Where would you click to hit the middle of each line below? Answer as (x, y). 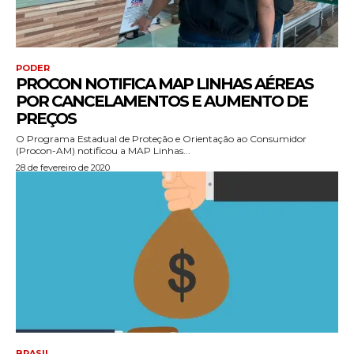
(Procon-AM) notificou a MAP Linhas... (103, 150)
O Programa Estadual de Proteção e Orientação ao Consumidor (161, 138)
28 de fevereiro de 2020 (63, 167)
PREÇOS (46, 118)
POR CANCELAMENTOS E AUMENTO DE (162, 101)
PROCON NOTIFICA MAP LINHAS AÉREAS (164, 83)
